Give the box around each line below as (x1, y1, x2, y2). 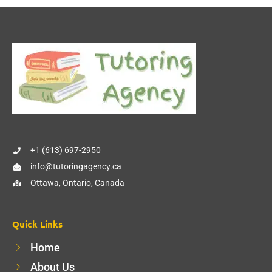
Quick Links (12, 218, 63, 230)
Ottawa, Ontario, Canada (30, 178, 124, 188)
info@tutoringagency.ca (30, 161, 121, 171)
